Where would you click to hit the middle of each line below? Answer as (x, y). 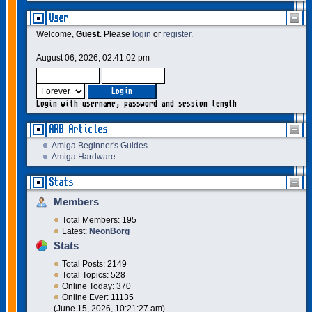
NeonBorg (109, 232)
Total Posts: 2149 (94, 264)
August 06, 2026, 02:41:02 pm (93, 58)
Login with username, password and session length (136, 104)
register (177, 34)
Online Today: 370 (96, 287)
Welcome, (56, 34)
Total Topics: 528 (93, 275)
